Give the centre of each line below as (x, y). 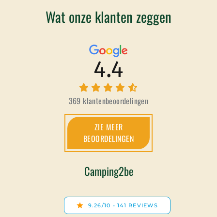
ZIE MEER (108, 127)
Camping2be (108, 171)
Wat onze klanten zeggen (108, 16)
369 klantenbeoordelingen (108, 101)
